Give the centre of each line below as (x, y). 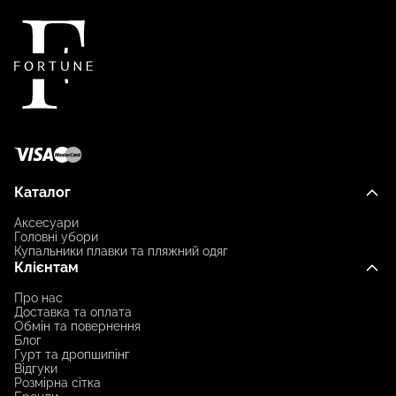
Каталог (42, 192)
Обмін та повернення (77, 326)
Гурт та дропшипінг (72, 354)
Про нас (38, 297)
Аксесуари (46, 222)
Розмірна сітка (57, 382)
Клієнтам (46, 267)
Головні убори (56, 236)
